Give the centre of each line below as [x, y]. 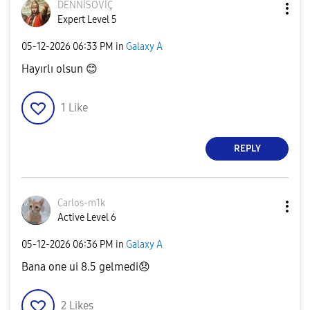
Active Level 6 [87, 217]
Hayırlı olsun [54, 69]
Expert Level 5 [87, 19]
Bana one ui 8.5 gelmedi [80, 266]
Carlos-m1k [81, 203]
